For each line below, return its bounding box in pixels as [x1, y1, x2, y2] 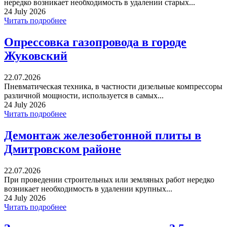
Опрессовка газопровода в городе [4, 35, 186, 49]
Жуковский [4, 49, 67, 63]
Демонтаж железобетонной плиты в [4, 128, 201, 142]
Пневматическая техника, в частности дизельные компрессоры [4, 82, 222, 91]
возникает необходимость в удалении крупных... [4, 184, 172, 193]
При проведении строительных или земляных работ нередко [4, 175, 214, 184]
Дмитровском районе [4, 142, 121, 156]
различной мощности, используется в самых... [4, 91, 164, 100]
